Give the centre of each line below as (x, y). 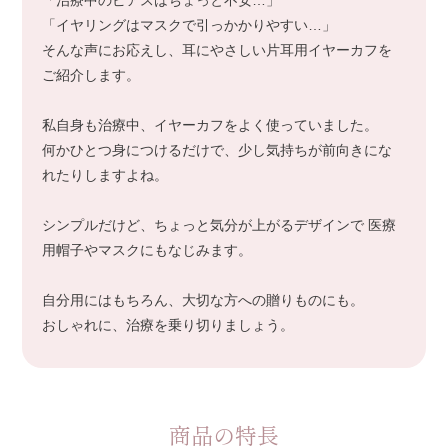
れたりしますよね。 (105, 175)
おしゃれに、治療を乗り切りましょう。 (168, 325)
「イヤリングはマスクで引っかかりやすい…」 (189, 25)
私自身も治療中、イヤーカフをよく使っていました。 (210, 125)
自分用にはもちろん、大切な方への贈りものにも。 (203, 300)
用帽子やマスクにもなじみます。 (147, 250)
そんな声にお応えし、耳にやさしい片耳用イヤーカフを (217, 50)
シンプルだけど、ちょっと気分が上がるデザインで (203, 225)
